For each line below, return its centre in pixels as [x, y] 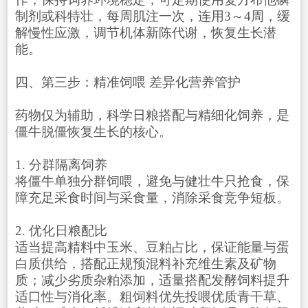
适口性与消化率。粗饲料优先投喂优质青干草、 [152, 297]
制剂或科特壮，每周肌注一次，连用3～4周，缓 [152, 16]
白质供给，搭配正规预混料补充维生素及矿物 [145, 264]
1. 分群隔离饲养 [61, 165]
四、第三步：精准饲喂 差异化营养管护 [128, 82]
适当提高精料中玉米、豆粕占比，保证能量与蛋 [152, 247]
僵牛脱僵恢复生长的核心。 [93, 132]
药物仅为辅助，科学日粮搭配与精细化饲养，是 [152, 115]
